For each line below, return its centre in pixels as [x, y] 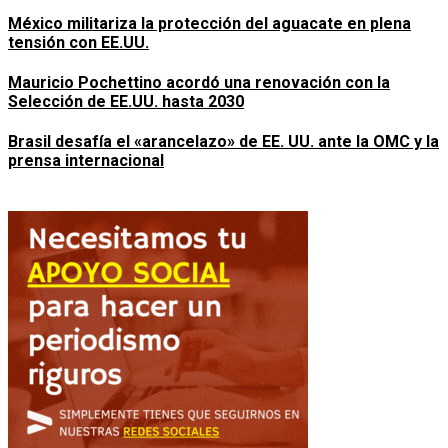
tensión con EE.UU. [78, 42]
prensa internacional [86, 161]
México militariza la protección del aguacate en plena [209, 23]
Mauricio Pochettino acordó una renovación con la [199, 83]
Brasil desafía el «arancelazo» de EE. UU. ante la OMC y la [223, 142]
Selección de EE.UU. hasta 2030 [126, 102]
